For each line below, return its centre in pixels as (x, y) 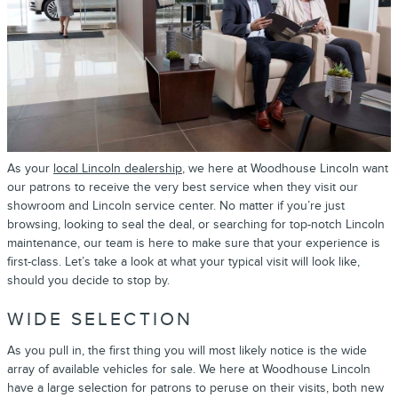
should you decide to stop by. (88, 281)
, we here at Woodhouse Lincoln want (285, 169)
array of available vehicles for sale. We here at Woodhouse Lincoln (189, 369)
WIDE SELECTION (100, 320)
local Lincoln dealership (118, 169)
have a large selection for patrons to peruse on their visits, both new (195, 387)
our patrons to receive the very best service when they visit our (183, 187)
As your (30, 169)
